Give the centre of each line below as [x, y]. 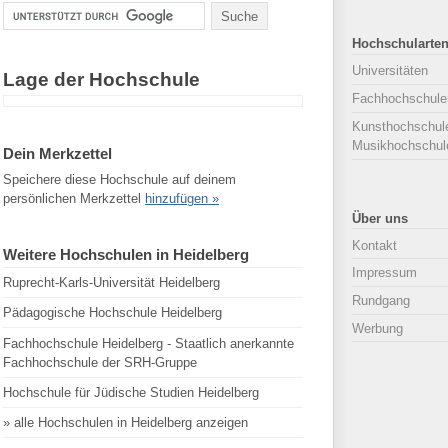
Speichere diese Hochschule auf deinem [119, 179]
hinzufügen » [182, 198]
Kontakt [374, 245]
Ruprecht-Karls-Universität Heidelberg [111, 283]
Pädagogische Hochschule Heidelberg [112, 313]
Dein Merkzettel [57, 154]
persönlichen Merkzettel [74, 198]
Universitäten [390, 71]
